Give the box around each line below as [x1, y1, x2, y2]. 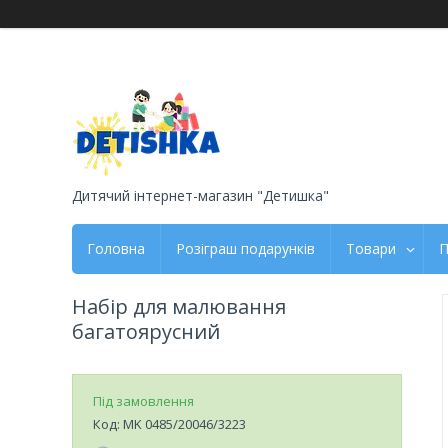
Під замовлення [93, 391, 194, 410]
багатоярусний [72, 317, 220, 345]
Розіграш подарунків [176, 238, 315, 258]
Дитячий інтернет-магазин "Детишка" [72, 185, 329, 205]
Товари [346, 238, 396, 258]
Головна [87, 238, 145, 258]
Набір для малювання [72, 292, 286, 320]
